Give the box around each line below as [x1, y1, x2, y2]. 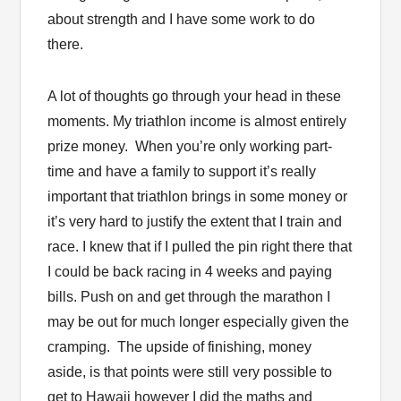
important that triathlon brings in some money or [47, 188, 348, 204]
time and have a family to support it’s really [47, 163, 317, 179]
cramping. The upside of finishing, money [47, 338, 312, 354]
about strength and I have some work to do [47, 11, 316, 27]
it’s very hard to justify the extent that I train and [47, 213, 343, 229]
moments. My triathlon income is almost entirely [47, 113, 347, 129]
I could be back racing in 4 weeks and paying [47, 263, 333, 279]
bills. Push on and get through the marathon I [47, 288, 331, 304]
